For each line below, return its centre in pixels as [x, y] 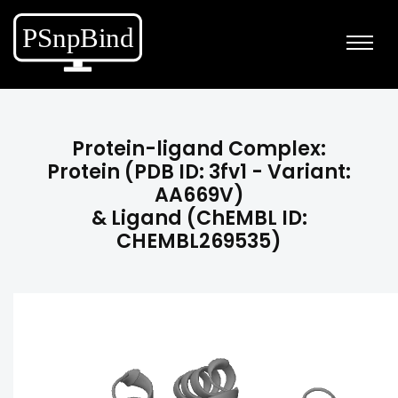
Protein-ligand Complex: [199, 149]
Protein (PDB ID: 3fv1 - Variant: [199, 172]
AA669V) [199, 195]
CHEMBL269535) [199, 241]
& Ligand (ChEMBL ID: [199, 218]
